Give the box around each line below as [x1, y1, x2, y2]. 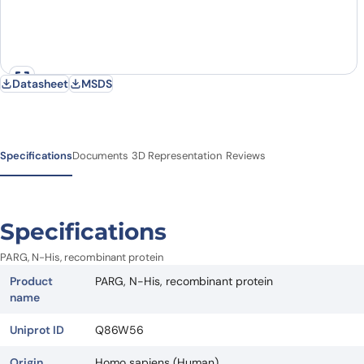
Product [10, 274, 53, 288]
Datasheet [12, 76, 68, 91]
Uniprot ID [10, 323, 64, 337]
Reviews [226, 149, 266, 162]
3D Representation [132, 149, 222, 162]
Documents [72, 149, 128, 162]
